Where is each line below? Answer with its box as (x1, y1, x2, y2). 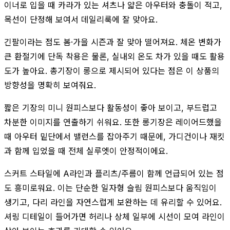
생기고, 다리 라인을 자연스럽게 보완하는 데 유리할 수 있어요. (4, 197, 222, 207)
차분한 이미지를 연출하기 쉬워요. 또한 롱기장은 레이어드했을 (4, 117, 222, 127)
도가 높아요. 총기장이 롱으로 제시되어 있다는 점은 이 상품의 (4, 65, 219, 76)
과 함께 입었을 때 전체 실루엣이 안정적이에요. (4, 145, 168, 156)
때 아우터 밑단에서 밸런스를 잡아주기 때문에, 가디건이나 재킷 (4, 131, 225, 142)
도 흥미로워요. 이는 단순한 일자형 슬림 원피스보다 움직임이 (4, 182, 217, 193)
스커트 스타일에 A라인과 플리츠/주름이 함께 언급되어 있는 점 (4, 168, 224, 179)
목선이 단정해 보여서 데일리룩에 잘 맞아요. (4, 14, 158, 25)
